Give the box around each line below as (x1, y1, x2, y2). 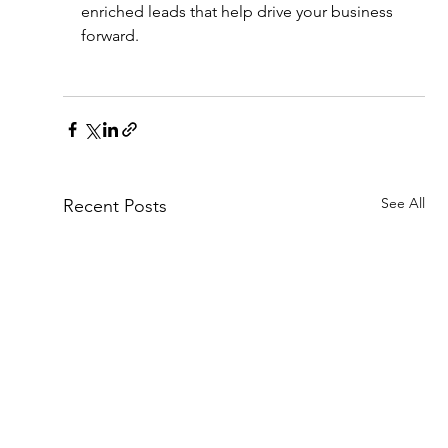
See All (381, 193, 425, 212)
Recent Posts (62, 194, 167, 217)
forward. (80, 25, 139, 45)
